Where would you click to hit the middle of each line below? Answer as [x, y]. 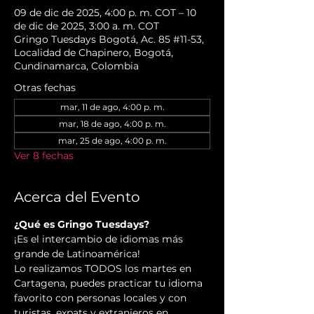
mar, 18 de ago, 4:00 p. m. [112, 124]
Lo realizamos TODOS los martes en [104, 269]
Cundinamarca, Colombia [76, 66]
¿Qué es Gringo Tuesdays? [82, 225]
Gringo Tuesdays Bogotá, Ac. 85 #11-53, [109, 40]
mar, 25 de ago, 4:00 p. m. [112, 141]
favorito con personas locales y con [102, 298]
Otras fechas [45, 88]
